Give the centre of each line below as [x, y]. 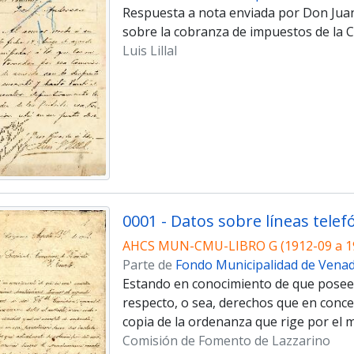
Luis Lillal [149, 51]
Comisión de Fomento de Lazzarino [226, 340]
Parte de [149, 264]
